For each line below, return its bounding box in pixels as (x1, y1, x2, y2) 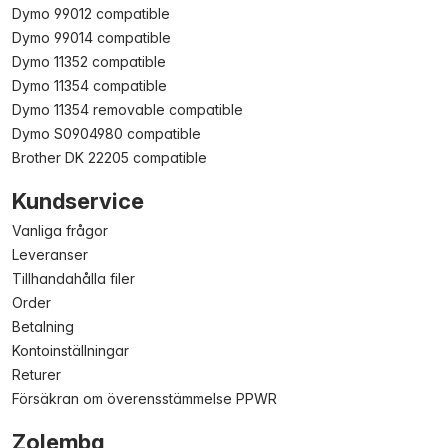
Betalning (12, 318, 74, 335)
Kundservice (12, 188, 144, 214)
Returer (12, 366, 61, 383)
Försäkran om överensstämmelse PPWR (12, 390, 277, 407)
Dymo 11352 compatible (12, 53, 166, 70)
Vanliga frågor (12, 222, 108, 239)
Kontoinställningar (12, 342, 129, 359)
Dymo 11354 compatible (12, 77, 167, 94)
